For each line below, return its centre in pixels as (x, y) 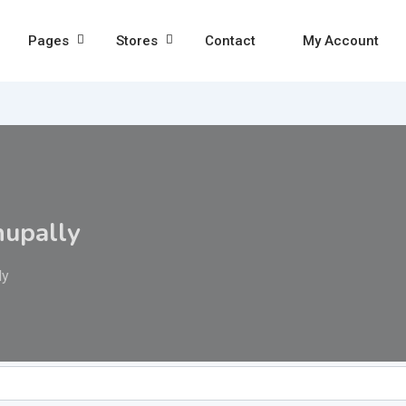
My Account (341, 41)
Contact (230, 41)
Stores (137, 41)
